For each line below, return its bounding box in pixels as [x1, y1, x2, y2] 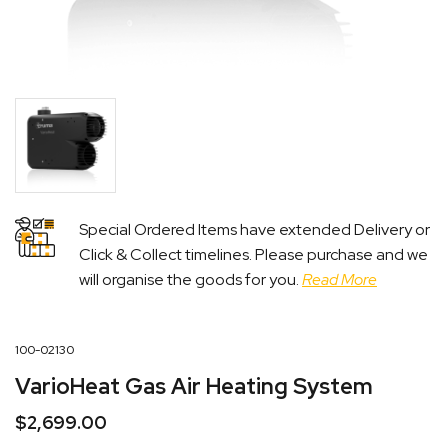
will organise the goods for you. [79, 268, 302, 290]
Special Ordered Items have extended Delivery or [79, 218, 430, 240]
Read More [302, 268, 377, 290]
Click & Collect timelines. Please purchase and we [79, 243, 428, 265]
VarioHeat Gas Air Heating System [15, 371, 373, 401]
